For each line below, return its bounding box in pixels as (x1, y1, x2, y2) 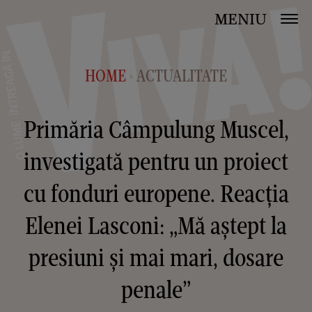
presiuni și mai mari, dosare (29, 242, 283, 272)
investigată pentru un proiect (24, 146, 288, 176)
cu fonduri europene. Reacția (23, 178, 289, 208)
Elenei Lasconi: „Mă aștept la (25, 210, 287, 240)
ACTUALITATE (136, 65, 227, 86)
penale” (121, 274, 191, 304)
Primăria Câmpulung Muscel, (23, 114, 289, 144)
